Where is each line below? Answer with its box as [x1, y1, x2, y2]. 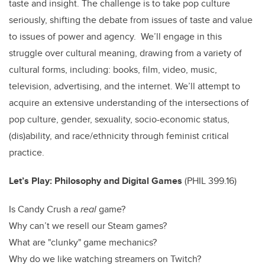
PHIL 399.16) [187, 174, 237, 188]
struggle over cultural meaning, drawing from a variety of [9, 46, 242, 60]
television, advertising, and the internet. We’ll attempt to [9, 79, 240, 93]
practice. [9, 146, 44, 160]
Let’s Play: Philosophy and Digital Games [9, 174, 185, 188]
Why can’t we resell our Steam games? [9, 219, 167, 233]
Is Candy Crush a [9, 202, 80, 216]
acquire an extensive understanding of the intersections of [9, 96, 249, 110]
